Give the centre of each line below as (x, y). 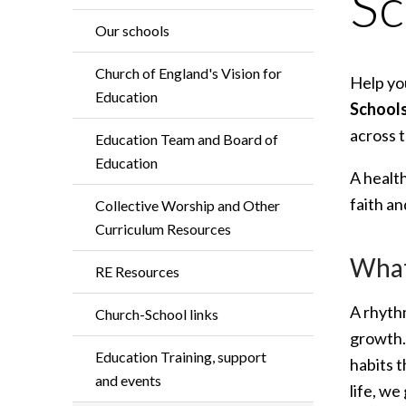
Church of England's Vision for (188, 73)
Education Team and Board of (187, 139)
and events (128, 380)
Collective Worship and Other (188, 205)
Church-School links (157, 314)
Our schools (132, 30)
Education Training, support (181, 357)
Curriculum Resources (163, 229)
